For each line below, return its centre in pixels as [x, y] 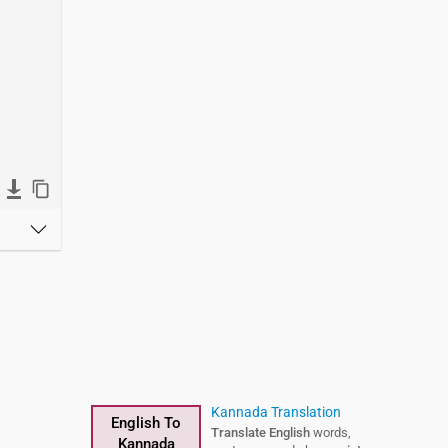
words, [330, 432]
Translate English [260, 432]
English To [146, 423]
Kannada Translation [276, 412]
